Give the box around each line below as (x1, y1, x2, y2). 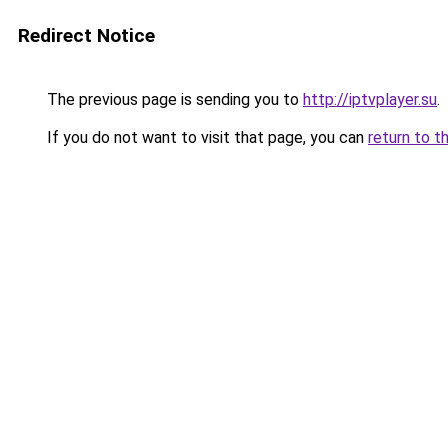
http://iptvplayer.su (303, 90, 437, 109)
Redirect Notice (18, 24, 155, 47)
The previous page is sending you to (43, 90, 303, 109)
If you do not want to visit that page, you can (43, 128, 368, 147)
